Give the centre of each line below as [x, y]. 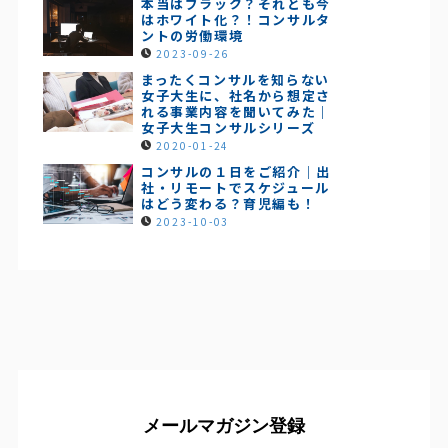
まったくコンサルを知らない [235, 79]
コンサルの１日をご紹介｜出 [235, 171]
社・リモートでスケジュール [235, 187]
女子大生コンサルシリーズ [228, 127]
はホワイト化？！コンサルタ [235, 19]
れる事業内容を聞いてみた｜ [235, 111]
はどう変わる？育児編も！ [228, 203]
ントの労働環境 [192, 35]
